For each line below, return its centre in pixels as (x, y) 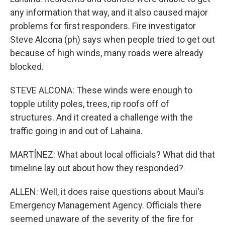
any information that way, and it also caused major (109, 12)
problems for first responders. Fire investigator (103, 26)
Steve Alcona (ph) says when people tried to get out (113, 39)
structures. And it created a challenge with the (101, 117)
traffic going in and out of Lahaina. (76, 131)
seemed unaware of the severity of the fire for (102, 219)
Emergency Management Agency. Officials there (106, 205)
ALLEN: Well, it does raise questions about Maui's (107, 192)
